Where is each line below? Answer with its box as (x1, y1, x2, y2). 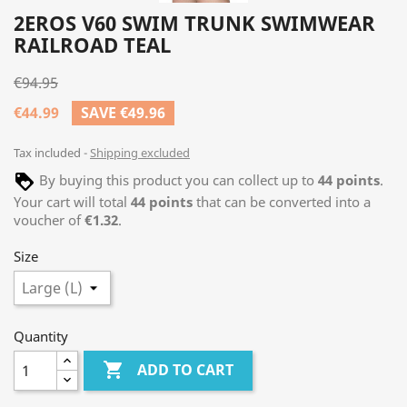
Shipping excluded (90, 144, 190, 161)
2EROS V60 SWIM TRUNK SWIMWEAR (14, 9, 375, 36)
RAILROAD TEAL (14, 31, 171, 58)
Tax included (14, 144, 84, 161)
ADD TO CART (137, 360, 234, 381)
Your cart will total (14, 193, 131, 211)
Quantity (14, 327, 68, 345)
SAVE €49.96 (81, 103, 165, 123)
